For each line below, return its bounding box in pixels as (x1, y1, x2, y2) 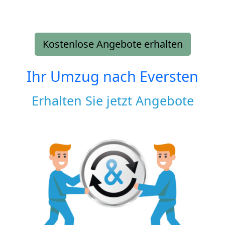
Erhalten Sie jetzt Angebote (31, 91, 194, 109)
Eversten (140, 66, 198, 86)
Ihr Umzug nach (27, 66, 140, 86)
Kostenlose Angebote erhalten (42, 37, 183, 51)
